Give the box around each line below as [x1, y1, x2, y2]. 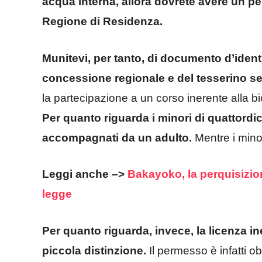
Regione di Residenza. [42, 15, 166, 28]
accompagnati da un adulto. [42, 131, 192, 144]
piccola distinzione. [42, 244, 146, 257]
